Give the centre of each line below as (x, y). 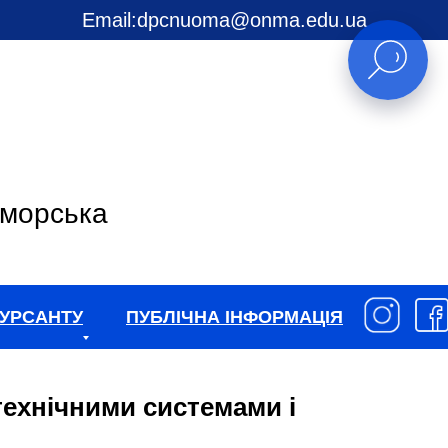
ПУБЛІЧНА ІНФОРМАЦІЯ (234, 317)
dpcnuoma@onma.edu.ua (252, 20)
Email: (109, 20)
